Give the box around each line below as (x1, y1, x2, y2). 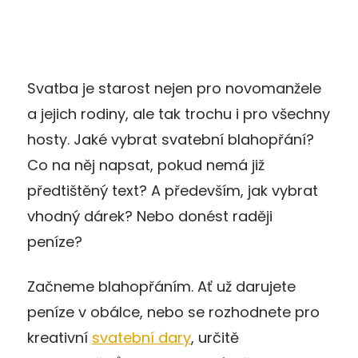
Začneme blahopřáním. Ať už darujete (27, 276, 296, 296)
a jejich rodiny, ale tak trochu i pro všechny (27, 103, 330, 124)
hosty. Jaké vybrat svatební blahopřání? (27, 129, 314, 149)
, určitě (191, 327, 239, 348)
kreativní (27, 327, 92, 348)
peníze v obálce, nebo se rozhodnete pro (27, 301, 320, 322)
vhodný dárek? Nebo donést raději (27, 205, 272, 226)
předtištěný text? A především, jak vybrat (27, 180, 318, 201)
